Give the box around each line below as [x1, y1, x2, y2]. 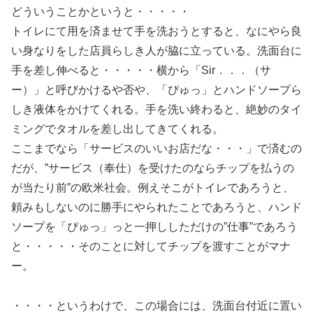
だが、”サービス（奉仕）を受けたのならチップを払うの [11, 162, 294, 175]
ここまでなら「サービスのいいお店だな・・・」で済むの [11, 143, 302, 155]
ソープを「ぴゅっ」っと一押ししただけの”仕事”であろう [11, 221, 298, 233]
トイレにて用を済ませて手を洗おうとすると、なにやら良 [11, 25, 302, 38]
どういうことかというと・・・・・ [11, 6, 190, 18]
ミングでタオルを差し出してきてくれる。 [11, 123, 224, 136]
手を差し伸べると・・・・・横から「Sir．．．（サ [11, 64, 271, 77]
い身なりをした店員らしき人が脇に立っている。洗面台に [11, 45, 302, 57]
